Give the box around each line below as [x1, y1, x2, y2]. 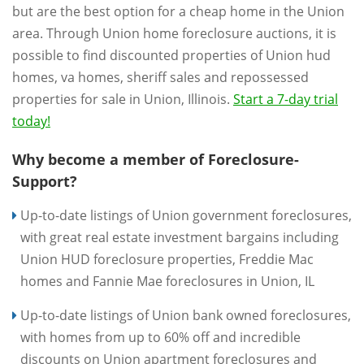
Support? [12, 171, 77, 191]
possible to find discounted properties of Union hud [12, 45, 331, 64]
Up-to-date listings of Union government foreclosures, [20, 206, 352, 224]
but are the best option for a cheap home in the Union [12, 2, 344, 20]
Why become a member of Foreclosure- [12, 149, 299, 169]
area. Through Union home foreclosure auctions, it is [12, 24, 336, 42]
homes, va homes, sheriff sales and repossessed [12, 67, 309, 86]
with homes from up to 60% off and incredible [20, 327, 301, 346]
